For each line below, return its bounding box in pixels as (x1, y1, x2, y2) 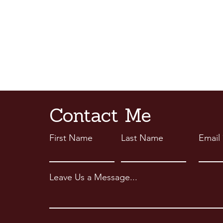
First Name (49, 132, 93, 143)
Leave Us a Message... (49, 172, 137, 183)
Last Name (121, 132, 163, 143)
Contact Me (49, 108, 151, 127)
